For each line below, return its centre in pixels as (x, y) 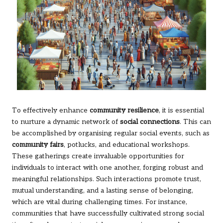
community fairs (38, 145)
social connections (150, 122)
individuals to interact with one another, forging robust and (108, 167)
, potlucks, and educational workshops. (127, 145)
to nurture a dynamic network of (66, 122)
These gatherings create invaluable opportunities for (98, 156)
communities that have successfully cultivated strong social (108, 213)
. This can (195, 122)
